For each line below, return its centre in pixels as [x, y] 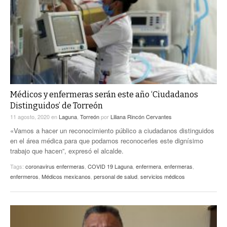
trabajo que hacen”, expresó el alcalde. [67, 150]
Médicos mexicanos [66, 176]
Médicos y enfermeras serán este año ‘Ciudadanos [104, 94]
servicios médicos [163, 176]
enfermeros [24, 176]
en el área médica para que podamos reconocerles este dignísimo [107, 140]
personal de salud [116, 176]
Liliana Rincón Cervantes [141, 116]
